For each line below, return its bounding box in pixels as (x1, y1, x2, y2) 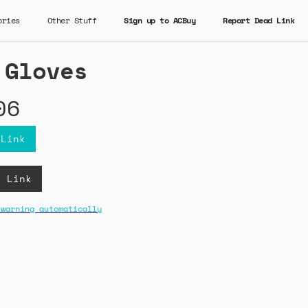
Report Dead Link (223, 14, 294, 26)
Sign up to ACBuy (124, 14, 195, 26)
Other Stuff (47, 14, 96, 26)
